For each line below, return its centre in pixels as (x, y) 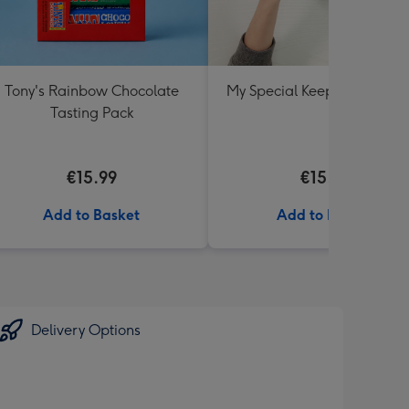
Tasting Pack (91, 113)
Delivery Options (86, 330)
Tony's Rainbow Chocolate (91, 91)
